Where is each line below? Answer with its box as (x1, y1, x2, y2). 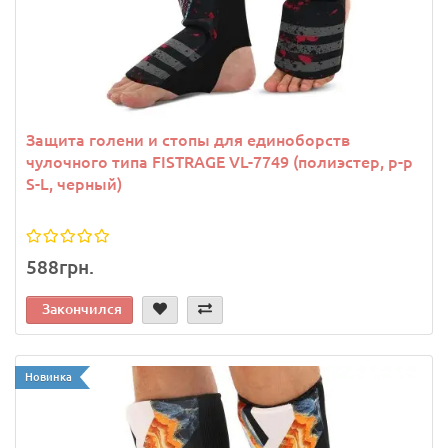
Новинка (25, 371, 72, 384)
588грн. (26, 256, 94, 279)
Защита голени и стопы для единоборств (26, 131, 350, 150)
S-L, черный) (26, 175, 122, 194)
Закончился (42, 301, 122, 318)
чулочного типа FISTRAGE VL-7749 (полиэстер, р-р (26, 153, 413, 172)
